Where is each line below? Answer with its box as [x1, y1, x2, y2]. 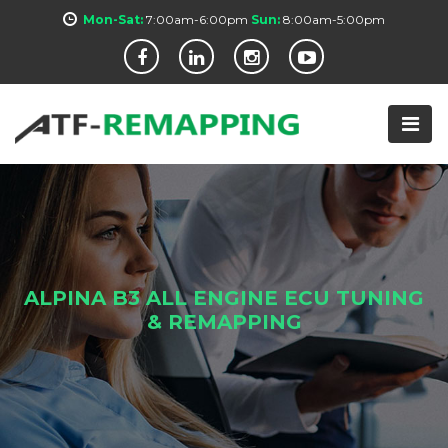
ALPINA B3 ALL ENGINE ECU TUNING [24, 286, 424, 310]
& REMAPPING [146, 310, 302, 334]
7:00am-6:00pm [143, 12, 251, 27]
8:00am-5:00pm [283, 12, 385, 27]
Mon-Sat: [83, 12, 143, 27]
